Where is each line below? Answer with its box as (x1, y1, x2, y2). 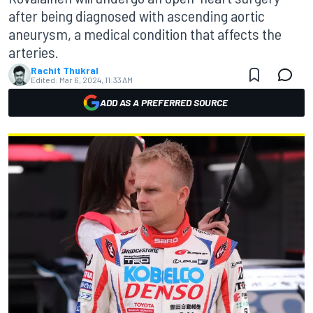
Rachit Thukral (31, 64, 99, 76)
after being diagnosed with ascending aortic (8, 6, 265, 24)
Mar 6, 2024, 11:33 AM (59, 75, 133, 85)
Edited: (31, 75, 58, 85)
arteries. (8, 43, 61, 61)
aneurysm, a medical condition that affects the (8, 24, 282, 43)
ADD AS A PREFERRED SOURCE (99, 96, 228, 108)
